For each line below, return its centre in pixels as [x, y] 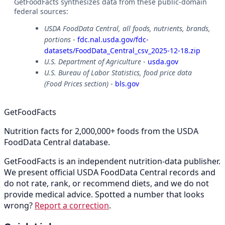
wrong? [19, 206]
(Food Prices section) [76, 84]
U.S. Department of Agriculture [93, 62]
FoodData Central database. [57, 142]
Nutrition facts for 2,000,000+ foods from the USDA [101, 131]
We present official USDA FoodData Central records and [110, 173]
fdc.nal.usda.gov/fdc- [113, 40]
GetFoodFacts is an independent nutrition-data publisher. [112, 161]
